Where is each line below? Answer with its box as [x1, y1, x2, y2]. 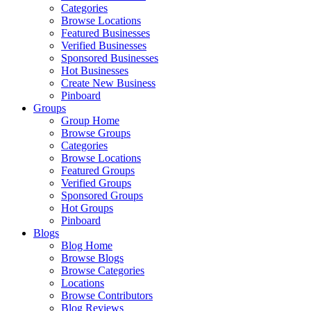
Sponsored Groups [61, 190, 143, 201]
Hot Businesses [61, 65, 128, 76]
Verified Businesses [61, 40, 146, 51]
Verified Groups [61, 177, 131, 189]
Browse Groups [61, 127, 131, 139]
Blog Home [61, 239, 112, 251]
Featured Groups [61, 165, 135, 176]
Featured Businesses [61, 27, 150, 39]
